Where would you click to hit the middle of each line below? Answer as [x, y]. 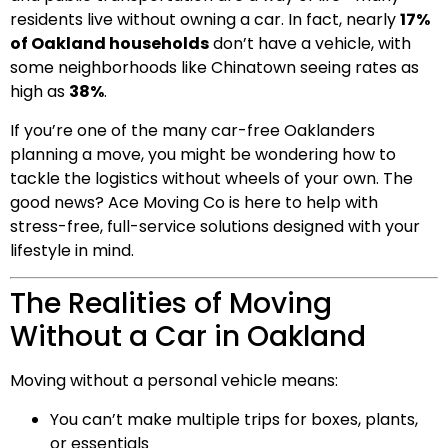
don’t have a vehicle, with [310, 44]
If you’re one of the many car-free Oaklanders [192, 130]
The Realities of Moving [171, 304]
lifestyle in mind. [72, 250]
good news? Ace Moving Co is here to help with [194, 202]
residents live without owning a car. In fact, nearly [205, 20]
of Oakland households [109, 44]
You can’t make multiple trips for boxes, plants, [234, 419]
